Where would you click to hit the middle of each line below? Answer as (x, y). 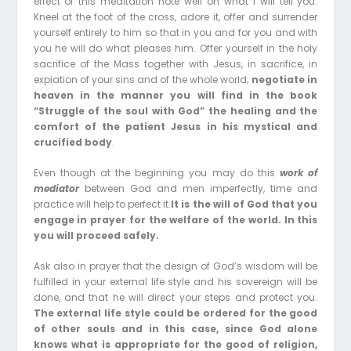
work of (299, 173)
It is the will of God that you (244, 204)
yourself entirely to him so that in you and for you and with (175, 32)
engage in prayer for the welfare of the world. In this (175, 220)
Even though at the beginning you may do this (157, 173)
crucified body (72, 142)
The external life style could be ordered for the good (175, 313)
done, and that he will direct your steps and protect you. (175, 298)
